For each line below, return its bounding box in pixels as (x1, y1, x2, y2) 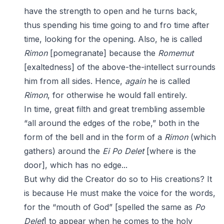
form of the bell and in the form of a (24, 132, 164, 142)
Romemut (158, 48, 193, 58)
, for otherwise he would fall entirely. (47, 90, 187, 100)
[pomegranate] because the (47, 48, 158, 58)
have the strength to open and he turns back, (24, 6, 197, 16)
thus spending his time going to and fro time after (24, 20, 209, 30)
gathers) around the (24, 146, 102, 156)
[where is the (144, 146, 196, 156)
